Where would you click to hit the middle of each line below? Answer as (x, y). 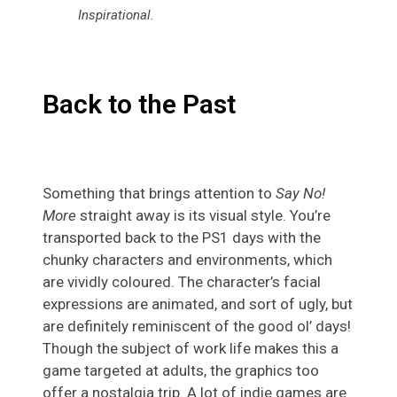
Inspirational (114, 15)
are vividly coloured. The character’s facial (182, 282)
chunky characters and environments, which (187, 260)
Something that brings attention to (159, 194)
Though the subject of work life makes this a (191, 349)
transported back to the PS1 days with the (182, 238)
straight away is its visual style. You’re (203, 216)
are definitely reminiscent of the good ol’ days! (197, 327)
